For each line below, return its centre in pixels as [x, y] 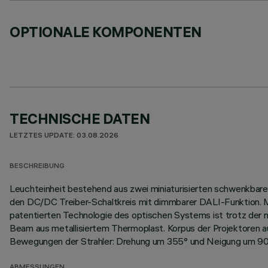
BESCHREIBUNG [37, 167]
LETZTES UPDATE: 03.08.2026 [64, 136]
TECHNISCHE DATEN [80, 118]
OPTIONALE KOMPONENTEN [106, 32]
